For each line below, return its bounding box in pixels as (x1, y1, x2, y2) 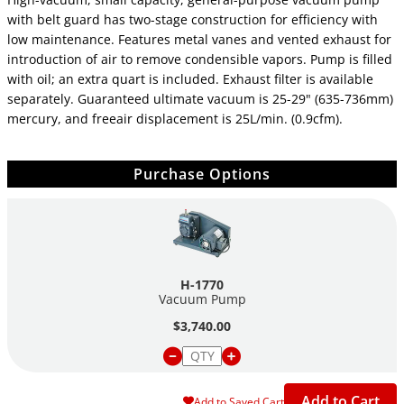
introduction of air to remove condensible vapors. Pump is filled (7, 50, 392, 69)
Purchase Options (133, 164, 271, 185)
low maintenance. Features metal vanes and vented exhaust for (7, 31, 391, 49)
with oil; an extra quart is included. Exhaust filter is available (7, 70, 373, 88)
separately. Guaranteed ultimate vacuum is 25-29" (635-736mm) (7, 90, 393, 108)
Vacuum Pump (158, 290, 246, 308)
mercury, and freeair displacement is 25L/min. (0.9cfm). (7, 110, 343, 128)
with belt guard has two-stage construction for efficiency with (7, 11, 378, 29)
